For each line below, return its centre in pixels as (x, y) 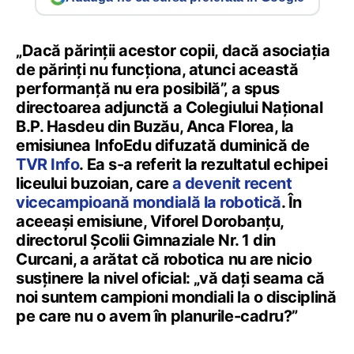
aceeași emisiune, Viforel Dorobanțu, (150, 221)
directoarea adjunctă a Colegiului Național (169, 107)
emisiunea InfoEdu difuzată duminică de (163, 145)
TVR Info (48, 164)
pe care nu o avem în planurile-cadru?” (157, 316)
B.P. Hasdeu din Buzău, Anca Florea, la (155, 126)
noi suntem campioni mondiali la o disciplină (176, 297)
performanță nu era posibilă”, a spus (148, 88)
